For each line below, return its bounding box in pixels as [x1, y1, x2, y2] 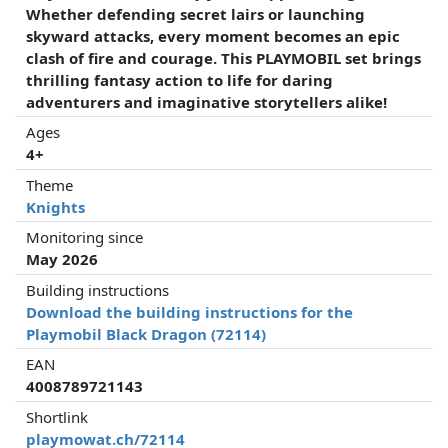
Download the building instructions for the [26, 301, 354, 322]
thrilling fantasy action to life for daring [26, 69, 334, 90]
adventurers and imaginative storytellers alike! [26, 91, 388, 112]
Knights [26, 196, 86, 217]
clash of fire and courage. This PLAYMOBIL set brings [26, 47, 422, 68]
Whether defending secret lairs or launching [26, 3, 366, 24]
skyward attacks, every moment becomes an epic [26, 25, 401, 46]
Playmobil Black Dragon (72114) [26, 323, 267, 344]
